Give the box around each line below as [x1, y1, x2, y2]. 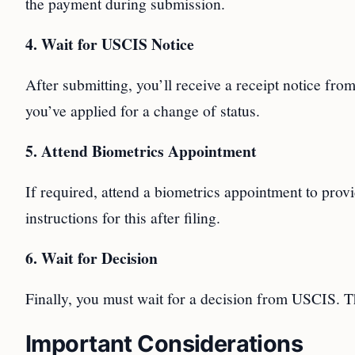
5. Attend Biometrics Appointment [25, 139, 257, 162]
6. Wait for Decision [25, 246, 158, 269]
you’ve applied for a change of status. [25, 100, 260, 120]
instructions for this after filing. [25, 207, 220, 227]
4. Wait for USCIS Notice [25, 32, 194, 55]
